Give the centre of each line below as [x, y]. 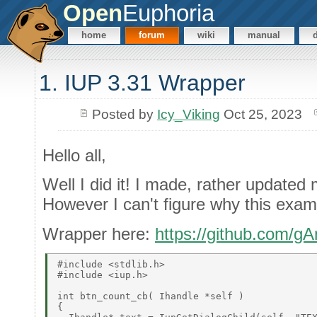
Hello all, [74, 155]
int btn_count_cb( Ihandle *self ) [154, 296]
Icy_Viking [188, 114]
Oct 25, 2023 [261, 114]
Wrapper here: [99, 234]
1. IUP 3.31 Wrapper [142, 83]
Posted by [124, 114]
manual [264, 35]
